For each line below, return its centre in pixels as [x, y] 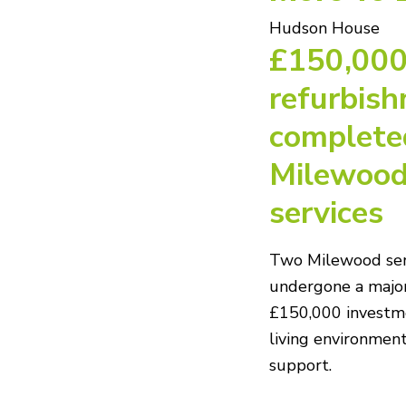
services [326, 212]
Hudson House [324, 28]
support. [300, 365]
